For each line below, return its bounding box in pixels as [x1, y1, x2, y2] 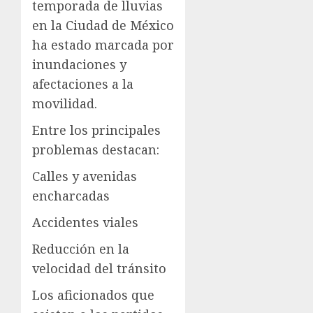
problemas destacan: [32, 141, 159, 159]
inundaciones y [32, 56, 126, 73]
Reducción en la [32, 240, 129, 258]
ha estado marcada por [32, 36, 174, 54]
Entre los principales [32, 122, 161, 139]
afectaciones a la [32, 75, 133, 93]
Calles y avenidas [32, 168, 137, 185]
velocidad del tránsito [32, 260, 166, 277]
